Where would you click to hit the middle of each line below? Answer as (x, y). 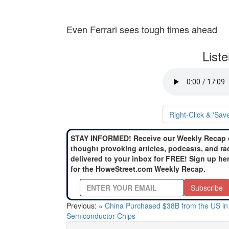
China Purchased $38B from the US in (166, 206)
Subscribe (207, 188)
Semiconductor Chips (101, 216)
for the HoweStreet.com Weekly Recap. (138, 169)
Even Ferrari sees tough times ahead (142, 29)
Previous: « (86, 206)
